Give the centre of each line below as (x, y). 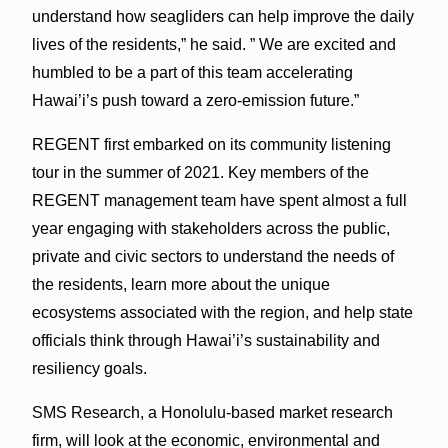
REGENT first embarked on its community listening (211, 144)
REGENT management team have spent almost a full (219, 200)
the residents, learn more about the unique (180, 284)
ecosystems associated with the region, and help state (222, 312)
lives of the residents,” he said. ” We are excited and (213, 44)
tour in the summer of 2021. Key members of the (200, 172)
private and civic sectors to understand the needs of (212, 256)
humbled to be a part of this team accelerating (192, 72)
